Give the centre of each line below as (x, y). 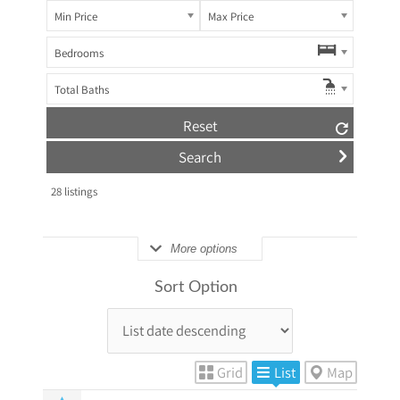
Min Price (75, 16)
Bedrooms (79, 54)
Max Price (231, 16)
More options (204, 248)
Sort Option (196, 287)
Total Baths (81, 90)
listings (79, 191)
